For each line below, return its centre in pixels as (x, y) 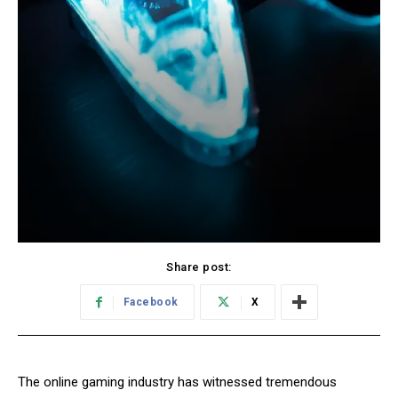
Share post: (199, 267)
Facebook (151, 302)
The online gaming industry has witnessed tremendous (177, 382)
